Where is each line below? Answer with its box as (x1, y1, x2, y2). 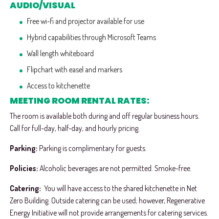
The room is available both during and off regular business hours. (10, 111, 199, 121)
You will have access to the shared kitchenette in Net (43, 183, 197, 193)
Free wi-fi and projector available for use (27, 16, 144, 26)
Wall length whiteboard (27, 48, 94, 58)
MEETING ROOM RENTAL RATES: (10, 94, 150, 107)
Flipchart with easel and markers (27, 64, 122, 74)
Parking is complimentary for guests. (39, 143, 147, 153)
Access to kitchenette (27, 80, 90, 90)
